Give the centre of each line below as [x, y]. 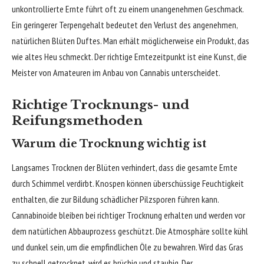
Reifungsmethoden [77, 121]
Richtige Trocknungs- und [100, 105]
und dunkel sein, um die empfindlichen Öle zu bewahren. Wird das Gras [128, 247]
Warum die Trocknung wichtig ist [109, 144]
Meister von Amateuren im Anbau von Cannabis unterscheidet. [116, 72]
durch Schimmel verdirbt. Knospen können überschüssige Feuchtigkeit [128, 183]
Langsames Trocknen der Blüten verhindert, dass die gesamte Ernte [125, 167]
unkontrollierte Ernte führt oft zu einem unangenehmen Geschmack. [128, 9]
